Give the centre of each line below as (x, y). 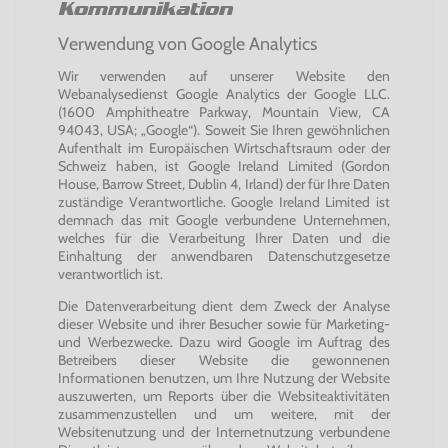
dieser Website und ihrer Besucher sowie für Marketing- (224, 324)
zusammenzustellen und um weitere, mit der (224, 414)
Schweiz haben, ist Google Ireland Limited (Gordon (224, 166)
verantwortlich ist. (110, 274)
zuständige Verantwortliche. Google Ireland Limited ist (224, 202)
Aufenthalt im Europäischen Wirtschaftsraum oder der (224, 148)
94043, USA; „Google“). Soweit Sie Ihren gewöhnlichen (224, 130)
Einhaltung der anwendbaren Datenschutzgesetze (224, 256)
